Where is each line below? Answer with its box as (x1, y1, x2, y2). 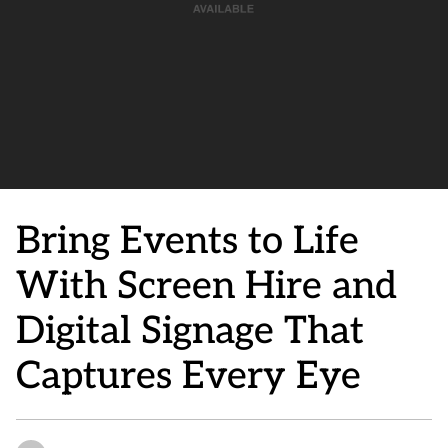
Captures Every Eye (16, 354, 361, 399)
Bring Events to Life (16, 219, 359, 264)
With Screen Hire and (16, 264, 397, 309)
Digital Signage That (16, 309, 364, 354)
